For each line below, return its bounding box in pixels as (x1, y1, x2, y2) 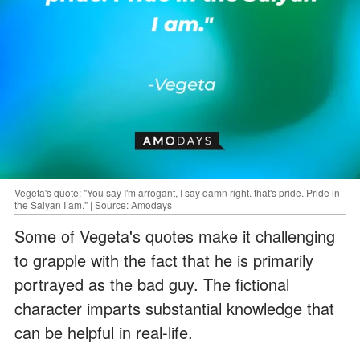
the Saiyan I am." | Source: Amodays (14, 197, 172, 211)
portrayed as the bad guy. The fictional (14, 272, 289, 296)
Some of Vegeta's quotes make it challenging (14, 223, 335, 247)
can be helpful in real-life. (14, 320, 193, 344)
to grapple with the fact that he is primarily (14, 247, 313, 272)
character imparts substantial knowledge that (14, 296, 334, 320)
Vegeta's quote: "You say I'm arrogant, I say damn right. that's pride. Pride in (14, 185, 340, 199)
